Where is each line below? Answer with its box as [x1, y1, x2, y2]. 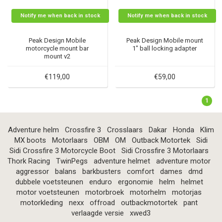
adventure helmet [94, 156, 150, 166]
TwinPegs [56, 156, 88, 166]
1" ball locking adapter [132, 44, 197, 52]
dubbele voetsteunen [15, 177, 83, 186]
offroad [90, 198, 115, 207]
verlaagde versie [71, 208, 124, 218]
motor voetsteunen [16, 187, 79, 197]
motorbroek [85, 187, 124, 197]
